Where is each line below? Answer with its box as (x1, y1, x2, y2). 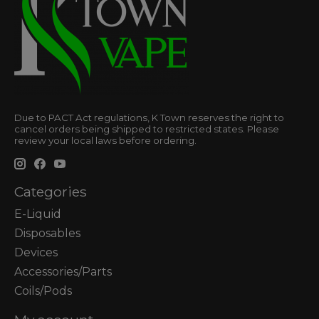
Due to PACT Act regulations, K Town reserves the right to (14, 112, 284, 124)
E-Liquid (14, 206, 61, 221)
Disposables (14, 226, 80, 240)
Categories (14, 183, 87, 201)
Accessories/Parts (14, 264, 112, 278)
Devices (14, 245, 58, 259)
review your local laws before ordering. (14, 135, 197, 147)
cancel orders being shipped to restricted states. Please (14, 123, 279, 135)
